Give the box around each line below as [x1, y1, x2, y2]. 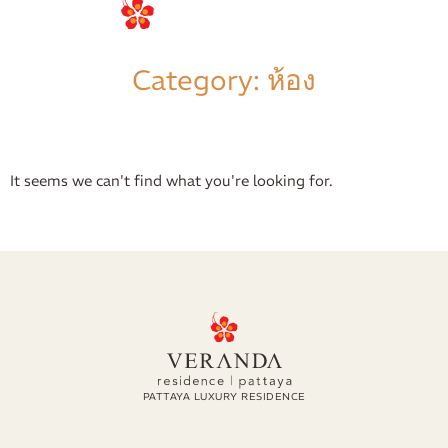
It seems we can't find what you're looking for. [10, 171, 333, 190]
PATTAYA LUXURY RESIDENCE [142, 390, 306, 404]
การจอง [203, 7, 251, 24]
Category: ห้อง [132, 63, 316, 98]
